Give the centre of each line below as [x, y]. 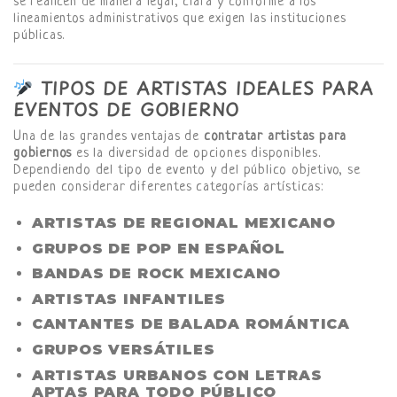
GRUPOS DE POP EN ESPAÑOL [158, 248]
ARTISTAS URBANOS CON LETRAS [177, 375]
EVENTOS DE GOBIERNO [127, 109]
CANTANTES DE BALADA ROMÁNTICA [191, 324]
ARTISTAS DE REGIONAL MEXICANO [183, 222]
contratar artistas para [275, 137]
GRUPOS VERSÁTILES [123, 349]
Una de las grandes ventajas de [109, 137]
